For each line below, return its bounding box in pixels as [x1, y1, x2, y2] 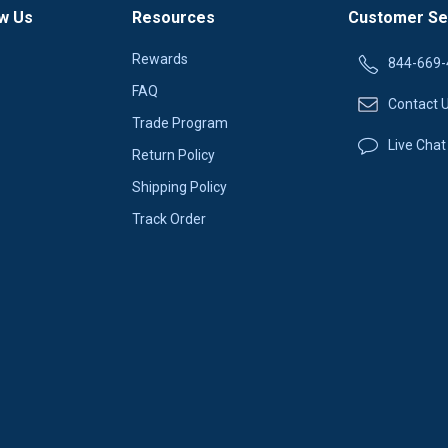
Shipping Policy [132, 178, 228, 195]
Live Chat [387, 137, 446, 154]
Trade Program [132, 114, 229, 131]
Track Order [132, 210, 207, 227]
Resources [132, 7, 216, 27]
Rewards [132, 50, 189, 67]
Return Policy [132, 146, 216, 163]
